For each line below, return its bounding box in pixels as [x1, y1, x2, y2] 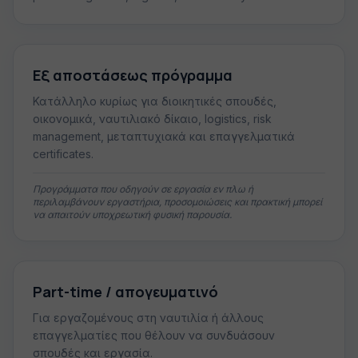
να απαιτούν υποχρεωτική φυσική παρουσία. [33, 209, 232, 221]
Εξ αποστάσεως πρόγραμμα [33, 66, 233, 85]
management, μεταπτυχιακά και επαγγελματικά [33, 129, 295, 143]
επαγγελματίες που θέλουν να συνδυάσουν [33, 328, 275, 342]
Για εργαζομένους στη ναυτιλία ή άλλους [33, 311, 264, 324]
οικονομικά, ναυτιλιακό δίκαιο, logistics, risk [33, 112, 272, 125]
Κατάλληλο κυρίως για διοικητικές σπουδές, [33, 94, 276, 108]
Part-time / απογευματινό [33, 282, 218, 301]
